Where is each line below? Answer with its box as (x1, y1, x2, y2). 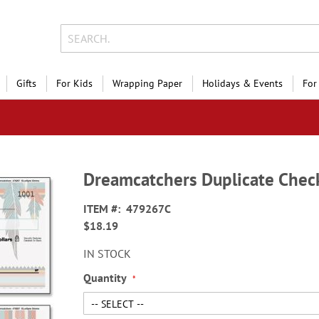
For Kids (56, 77, 93, 90)
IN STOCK (83, 246, 132, 261)
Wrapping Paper (113, 77, 182, 90)
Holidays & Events (202, 77, 283, 90)
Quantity (83, 271, 127, 285)
